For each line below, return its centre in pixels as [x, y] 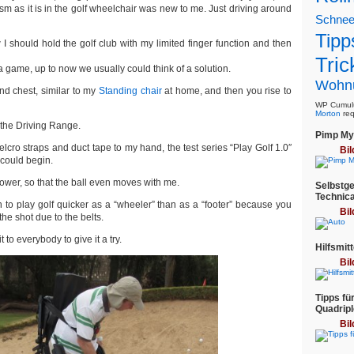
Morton [328, 113]
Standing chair [132, 91]
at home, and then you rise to [228, 91]
